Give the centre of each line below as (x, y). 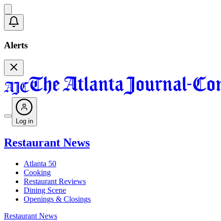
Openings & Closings (57, 199)
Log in (24, 121)
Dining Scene (45, 190)
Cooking (37, 173)
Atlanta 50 (40, 164)
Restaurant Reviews (55, 182)
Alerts (16, 45)
